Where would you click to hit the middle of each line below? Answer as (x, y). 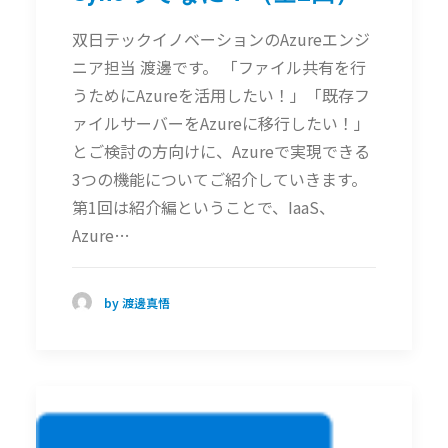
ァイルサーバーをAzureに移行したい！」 (221, 122)
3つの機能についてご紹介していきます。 (219, 178)
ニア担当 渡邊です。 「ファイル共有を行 (219, 66)
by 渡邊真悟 (137, 302)
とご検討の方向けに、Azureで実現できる (221, 150)
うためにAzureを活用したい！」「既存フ (221, 94)
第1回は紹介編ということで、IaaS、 (203, 206)
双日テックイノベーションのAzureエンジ (221, 38)
